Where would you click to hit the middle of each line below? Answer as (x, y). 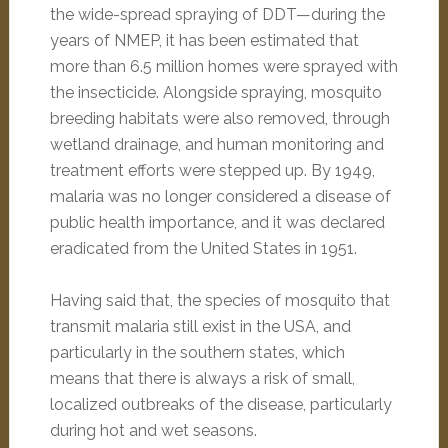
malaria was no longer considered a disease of (220, 196)
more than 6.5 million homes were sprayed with (223, 66)
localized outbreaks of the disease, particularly (220, 404)
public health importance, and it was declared (217, 222)
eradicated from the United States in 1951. (203, 248)
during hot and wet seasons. (153, 430)
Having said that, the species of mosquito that (219, 300)
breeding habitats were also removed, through (219, 118)
